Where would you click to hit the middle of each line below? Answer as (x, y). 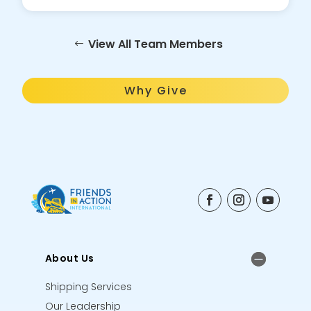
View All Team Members (155, 44)
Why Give (155, 91)
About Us (69, 258)
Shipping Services (88, 286)
